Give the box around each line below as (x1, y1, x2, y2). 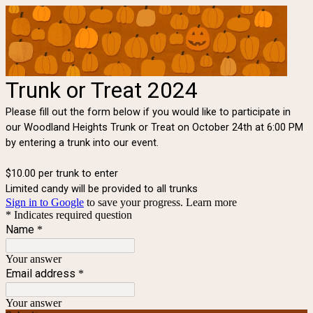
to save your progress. (84, 196, 186, 208)
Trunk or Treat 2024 (6, 76, 198, 103)
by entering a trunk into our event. (6, 136, 159, 149)
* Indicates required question (6, 208, 132, 221)
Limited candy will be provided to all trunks (6, 182, 198, 195)
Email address (6, 266, 75, 280)
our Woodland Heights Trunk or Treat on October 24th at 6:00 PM (6, 120, 303, 133)
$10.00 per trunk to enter (6, 166, 118, 180)
